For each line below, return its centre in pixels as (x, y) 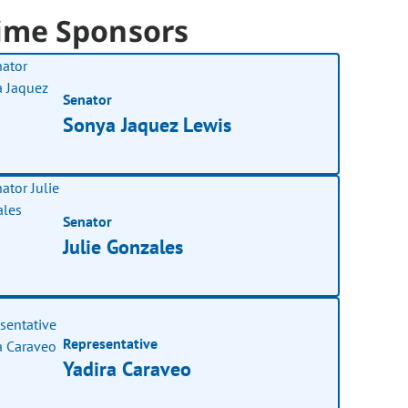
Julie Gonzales (123, 246)
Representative (111, 343)
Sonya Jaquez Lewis (147, 124)
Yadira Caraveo (127, 368)
